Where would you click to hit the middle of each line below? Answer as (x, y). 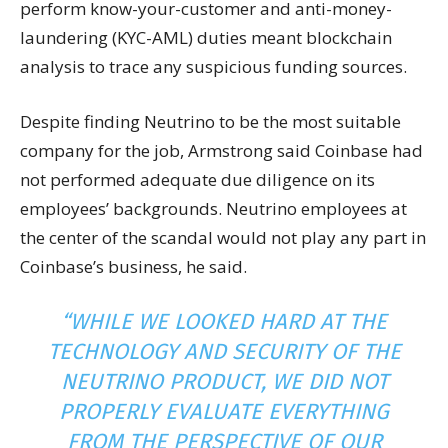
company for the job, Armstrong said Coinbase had (221, 150)
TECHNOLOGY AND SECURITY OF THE (224, 351)
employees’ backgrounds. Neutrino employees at (213, 208)
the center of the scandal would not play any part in (223, 237)
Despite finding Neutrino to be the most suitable (210, 121)
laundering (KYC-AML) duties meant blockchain (206, 37)
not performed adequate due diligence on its (197, 179)
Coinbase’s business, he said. (133, 266)
